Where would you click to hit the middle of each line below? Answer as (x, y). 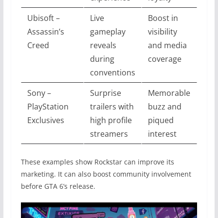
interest (162, 134)
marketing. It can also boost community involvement (106, 174)
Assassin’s (45, 31)
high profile (111, 120)
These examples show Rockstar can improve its (97, 162)
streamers (109, 134)
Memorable (169, 93)
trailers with (112, 106)
